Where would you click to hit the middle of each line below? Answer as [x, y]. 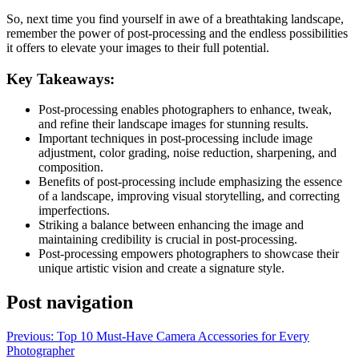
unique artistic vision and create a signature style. [161, 268]
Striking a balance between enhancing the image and [171, 225]
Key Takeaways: [61, 79]
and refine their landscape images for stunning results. [173, 124]
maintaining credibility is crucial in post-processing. [168, 240]
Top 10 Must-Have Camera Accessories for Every [183, 337]
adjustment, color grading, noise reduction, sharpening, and [188, 153]
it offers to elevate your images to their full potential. [138, 47]
